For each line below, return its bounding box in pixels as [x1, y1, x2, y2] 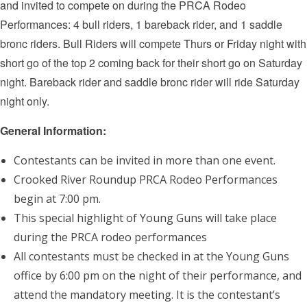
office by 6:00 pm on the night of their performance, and [14, 267, 302, 283]
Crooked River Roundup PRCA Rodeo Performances [14, 171, 278, 187]
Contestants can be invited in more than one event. [14, 152, 275, 168]
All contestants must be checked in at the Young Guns [14, 248, 289, 264]
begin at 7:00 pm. [14, 191, 101, 206]
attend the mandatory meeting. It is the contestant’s [14, 286, 280, 302]
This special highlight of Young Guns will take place [14, 210, 277, 225]
